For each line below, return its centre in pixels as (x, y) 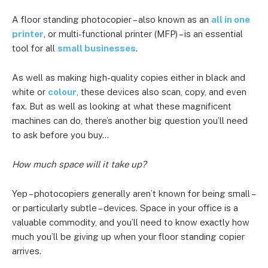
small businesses (97, 48)
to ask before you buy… (60, 135)
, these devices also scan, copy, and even (162, 92)
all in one (231, 19)
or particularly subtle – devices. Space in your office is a (125, 208)
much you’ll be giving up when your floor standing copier (128, 237)
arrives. (27, 251)
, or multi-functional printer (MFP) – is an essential (143, 34)
